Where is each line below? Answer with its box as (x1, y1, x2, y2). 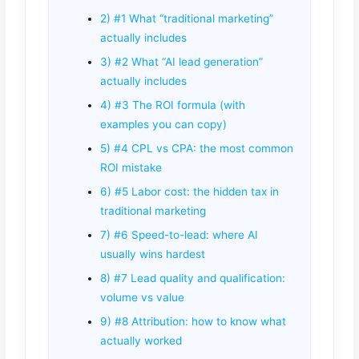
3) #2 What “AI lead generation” (100, 55, 264, 69)
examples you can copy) (100, 118, 228, 131)
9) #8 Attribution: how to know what (100, 315, 287, 329)
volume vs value (100, 291, 185, 305)
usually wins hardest (100, 248, 206, 261)
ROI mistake (100, 161, 163, 175)
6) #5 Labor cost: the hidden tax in (100, 185, 280, 199)
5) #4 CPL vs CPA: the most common (100, 142, 294, 155)
